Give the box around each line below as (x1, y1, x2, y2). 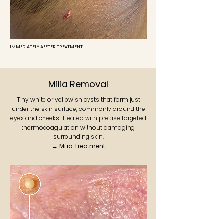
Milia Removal (48, 78, 108, 90)
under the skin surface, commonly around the (11, 105, 145, 113)
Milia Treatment (59, 142, 105, 150)
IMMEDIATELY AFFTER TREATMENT (10, 44, 83, 50)
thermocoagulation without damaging (22, 123, 135, 131)
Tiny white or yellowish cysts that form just (16, 95, 140, 104)
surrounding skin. (53, 132, 104, 141)
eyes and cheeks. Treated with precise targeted (10, 114, 146, 122)
